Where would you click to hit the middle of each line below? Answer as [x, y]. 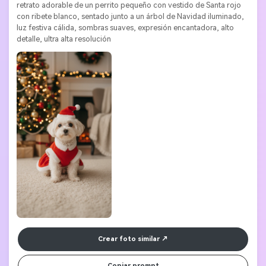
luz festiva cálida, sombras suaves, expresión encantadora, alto [125, 27]
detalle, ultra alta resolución [64, 39]
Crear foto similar [129, 239]
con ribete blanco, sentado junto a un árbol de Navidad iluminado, [130, 16]
